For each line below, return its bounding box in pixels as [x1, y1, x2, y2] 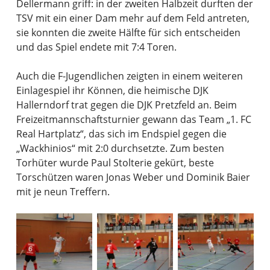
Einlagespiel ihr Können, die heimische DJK [16, 83, 209, 97]
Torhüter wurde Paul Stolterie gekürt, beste [16, 155, 214, 169]
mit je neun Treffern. [16, 184, 110, 198]
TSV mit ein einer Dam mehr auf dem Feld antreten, [16, 11, 250, 25]
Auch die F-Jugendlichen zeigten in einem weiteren [16, 69, 243, 83]
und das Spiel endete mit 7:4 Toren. [16, 40, 177, 54]
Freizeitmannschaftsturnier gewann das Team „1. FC [16, 112, 251, 126]
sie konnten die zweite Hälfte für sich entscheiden [16, 25, 240, 39]
